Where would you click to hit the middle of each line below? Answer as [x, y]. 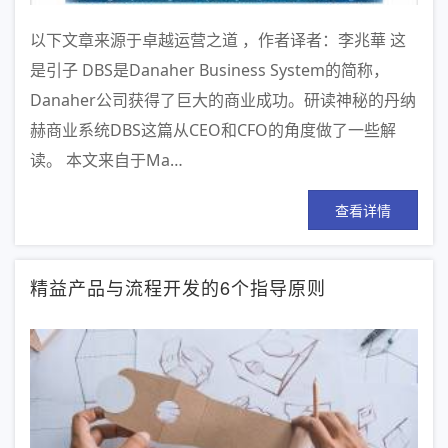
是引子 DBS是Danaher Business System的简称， [209, 69]
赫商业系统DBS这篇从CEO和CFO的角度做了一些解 [213, 129]
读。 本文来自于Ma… [106, 159]
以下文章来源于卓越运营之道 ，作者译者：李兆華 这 [218, 39]
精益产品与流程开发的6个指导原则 [178, 286]
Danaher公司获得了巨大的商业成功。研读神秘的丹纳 [223, 99]
